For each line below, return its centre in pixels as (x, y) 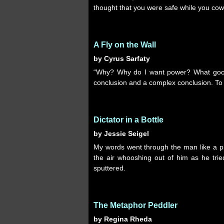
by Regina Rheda (123, 219)
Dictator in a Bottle (128, 120)
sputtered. (109, 168)
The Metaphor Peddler (135, 205)
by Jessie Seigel (121, 133)
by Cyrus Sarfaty (122, 58)
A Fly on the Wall (125, 45)
